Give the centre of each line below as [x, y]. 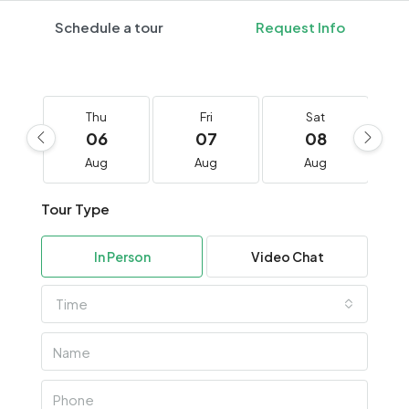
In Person [122, 257]
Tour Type [75, 209]
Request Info [300, 27]
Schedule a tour [109, 27]
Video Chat [287, 257]
